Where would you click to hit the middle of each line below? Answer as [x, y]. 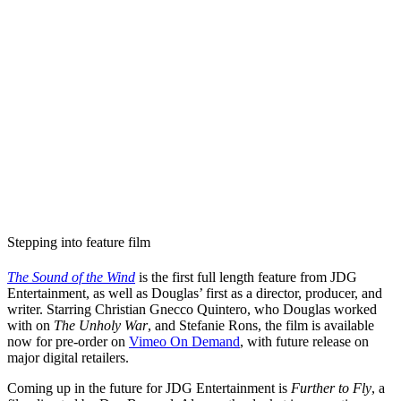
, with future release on [304, 342]
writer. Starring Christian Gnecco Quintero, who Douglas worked [192, 310]
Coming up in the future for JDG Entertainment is [149, 388]
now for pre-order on [68, 342]
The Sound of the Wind [71, 277]
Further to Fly [331, 388]
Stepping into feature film [79, 242]
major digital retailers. [70, 358]
